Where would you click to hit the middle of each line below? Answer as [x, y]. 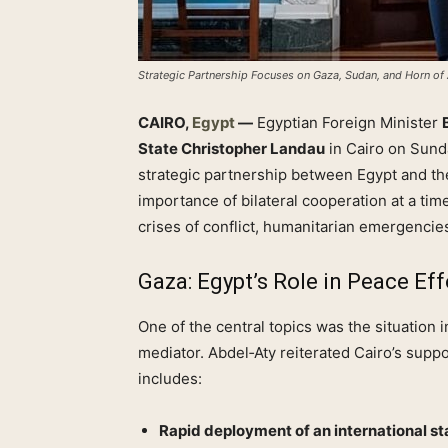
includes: [170, 379]
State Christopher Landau [231, 149]
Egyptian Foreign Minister [347, 123]
